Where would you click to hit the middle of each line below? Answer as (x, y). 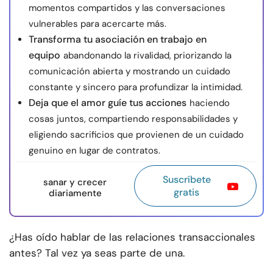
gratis (187, 193)
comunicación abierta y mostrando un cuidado (129, 72)
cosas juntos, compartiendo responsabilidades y (133, 119)
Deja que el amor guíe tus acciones (108, 103)
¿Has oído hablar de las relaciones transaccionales (132, 237)
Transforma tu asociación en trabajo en (118, 40)
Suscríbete (186, 180)
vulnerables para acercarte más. (97, 24)
